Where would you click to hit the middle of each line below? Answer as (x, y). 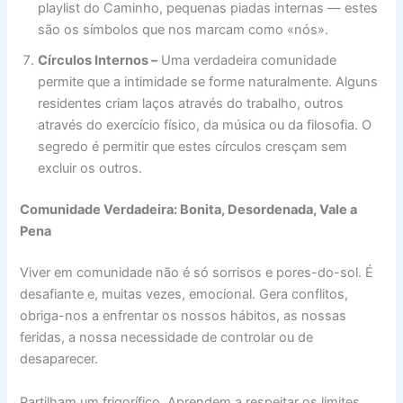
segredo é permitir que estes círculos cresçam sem (193, 147)
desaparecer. (59, 359)
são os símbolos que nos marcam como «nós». (184, 30)
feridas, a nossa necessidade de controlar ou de (167, 338)
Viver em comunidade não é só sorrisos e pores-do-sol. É (197, 273)
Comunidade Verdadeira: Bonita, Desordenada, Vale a (189, 210)
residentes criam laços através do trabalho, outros (191, 104)
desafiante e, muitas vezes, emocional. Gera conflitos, (184, 295)
